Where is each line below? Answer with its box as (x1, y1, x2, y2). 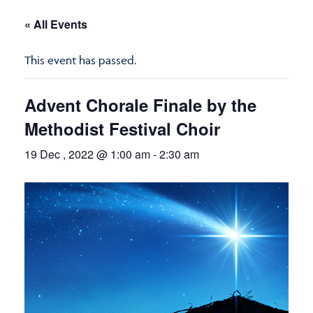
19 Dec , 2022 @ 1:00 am (24, 146, 150, 163)
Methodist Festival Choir (24, 117, 220, 141)
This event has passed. (24, 53, 136, 68)
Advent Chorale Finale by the (24, 93, 256, 117)
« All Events (24, 16, 87, 33)
